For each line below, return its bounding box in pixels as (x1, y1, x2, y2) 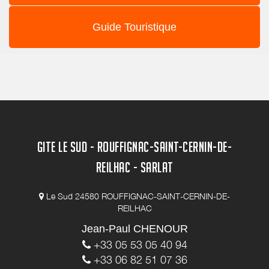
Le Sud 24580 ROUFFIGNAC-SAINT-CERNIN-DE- (46, 191, 230, 201)
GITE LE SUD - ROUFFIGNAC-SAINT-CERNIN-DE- (37, 139, 232, 155)
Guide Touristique (92, 21, 177, 34)
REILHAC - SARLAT (95, 159, 174, 175)
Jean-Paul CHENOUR (81, 223, 188, 235)
